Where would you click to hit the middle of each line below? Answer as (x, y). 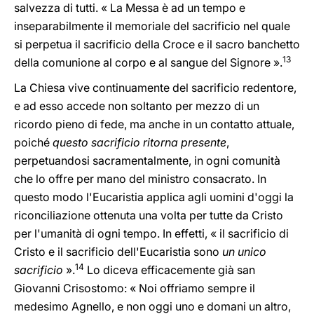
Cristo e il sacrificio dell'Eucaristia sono (118, 252)
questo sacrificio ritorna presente (138, 142)
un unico (244, 252)
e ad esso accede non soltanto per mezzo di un (137, 106)
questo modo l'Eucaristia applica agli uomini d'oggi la (154, 197)
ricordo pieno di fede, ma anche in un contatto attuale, (154, 124)
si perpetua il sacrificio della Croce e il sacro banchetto (157, 44)
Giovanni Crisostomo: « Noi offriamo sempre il (135, 288)
